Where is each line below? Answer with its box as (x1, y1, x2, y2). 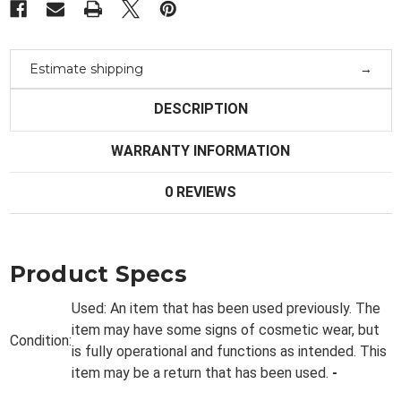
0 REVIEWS (165, 183, 236, 200)
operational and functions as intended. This (115, 343, 387, 361)
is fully (71, 343, 116, 361)
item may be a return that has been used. (71, 364, 332, 382)
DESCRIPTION (153, 100, 248, 117)
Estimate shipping (29, 60, 143, 77)
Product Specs (9, 260, 187, 288)
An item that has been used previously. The (109, 300, 380, 318)
